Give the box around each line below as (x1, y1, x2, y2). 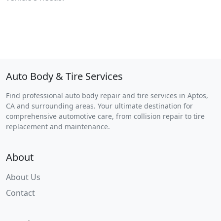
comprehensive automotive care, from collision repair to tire (6, 111, 205, 121)
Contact (6, 187, 35, 199)
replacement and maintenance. (6, 122, 110, 132)
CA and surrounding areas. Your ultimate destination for (6, 101, 193, 111)
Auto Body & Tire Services (6, 70, 123, 83)
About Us (6, 172, 40, 183)
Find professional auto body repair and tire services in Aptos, (6, 91, 208, 101)
